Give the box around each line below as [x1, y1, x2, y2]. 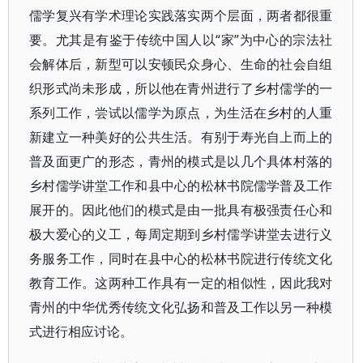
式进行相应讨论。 [29, 322, 133, 340]
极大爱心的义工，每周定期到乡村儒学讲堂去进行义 [29, 225, 333, 243]
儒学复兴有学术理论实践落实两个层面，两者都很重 [29, 6, 333, 24]
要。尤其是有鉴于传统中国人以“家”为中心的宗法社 [29, 31, 333, 49]
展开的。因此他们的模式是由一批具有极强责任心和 [29, 201, 333, 219]
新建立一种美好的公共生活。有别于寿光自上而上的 [29, 128, 333, 146]
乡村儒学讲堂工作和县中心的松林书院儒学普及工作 [29, 177, 333, 194]
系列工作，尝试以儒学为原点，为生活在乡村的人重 [29, 104, 333, 122]
